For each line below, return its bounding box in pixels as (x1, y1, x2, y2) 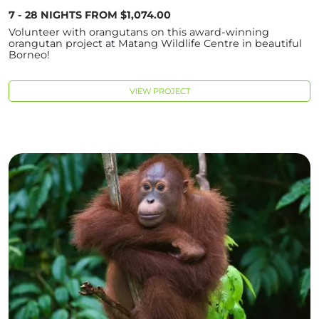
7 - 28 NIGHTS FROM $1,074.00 (9, 9, 171, 22)
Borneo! (9, 48, 50, 62)
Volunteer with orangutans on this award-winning (9, 26, 269, 39)
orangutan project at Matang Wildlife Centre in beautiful (9, 37, 302, 51)
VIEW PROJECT (129, 85, 190, 96)
